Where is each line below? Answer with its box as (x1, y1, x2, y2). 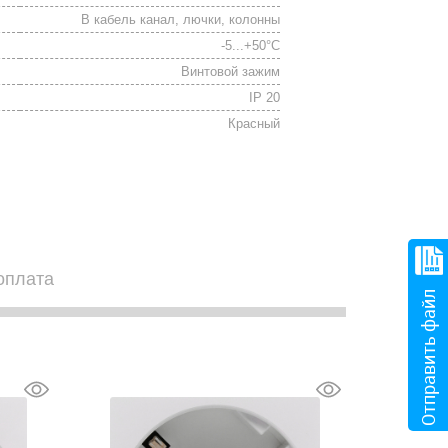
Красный (228, 116, 281, 131)
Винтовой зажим (181, 64, 281, 79)
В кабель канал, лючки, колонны (81, 12, 281, 27)
